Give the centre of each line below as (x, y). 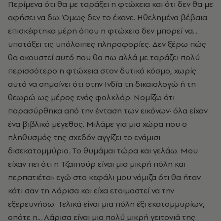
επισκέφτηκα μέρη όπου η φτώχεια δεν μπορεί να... (103, 30)
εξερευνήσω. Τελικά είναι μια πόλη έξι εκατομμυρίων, (106, 203)
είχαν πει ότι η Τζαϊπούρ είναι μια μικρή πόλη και (97, 164)
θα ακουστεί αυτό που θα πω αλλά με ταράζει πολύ (104, 57)
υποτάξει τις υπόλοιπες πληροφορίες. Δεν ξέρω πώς (107, 44)
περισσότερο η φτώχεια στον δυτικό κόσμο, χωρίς (102, 70)
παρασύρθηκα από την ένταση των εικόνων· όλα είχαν (108, 110)
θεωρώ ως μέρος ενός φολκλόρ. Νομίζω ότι (91, 97)
